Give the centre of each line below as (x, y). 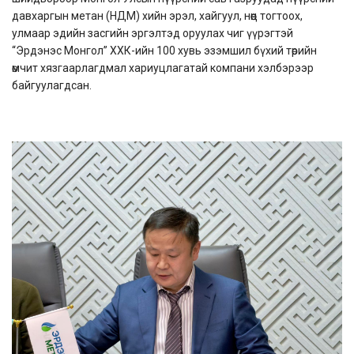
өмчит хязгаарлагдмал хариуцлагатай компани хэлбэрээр (163, 68)
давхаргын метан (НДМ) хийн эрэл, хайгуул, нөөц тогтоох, (157, 15)
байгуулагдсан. (52, 85)
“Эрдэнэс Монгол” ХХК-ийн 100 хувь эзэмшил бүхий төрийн (164, 50)
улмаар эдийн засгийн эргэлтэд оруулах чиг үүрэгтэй (153, 33)
